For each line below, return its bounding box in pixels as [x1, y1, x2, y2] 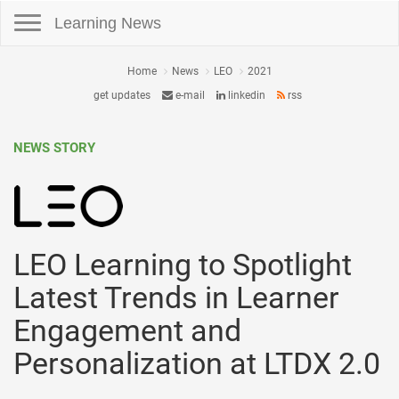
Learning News [54, 14, 161, 32]
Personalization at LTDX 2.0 [13, 346, 380, 381]
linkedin [224, 89, 265, 102]
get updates [93, 89, 151, 102]
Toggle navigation [13, 2, 72, 16]
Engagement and [13, 313, 241, 348]
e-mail [172, 89, 205, 102]
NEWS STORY [13, 140, 95, 156]
